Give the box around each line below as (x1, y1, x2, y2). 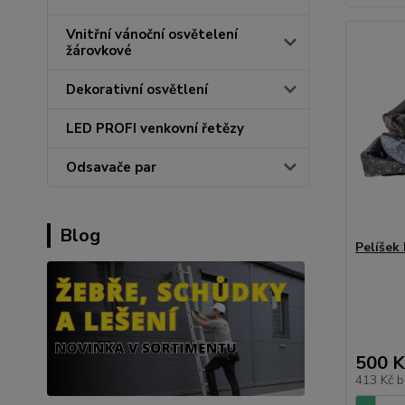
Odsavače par (66, 157, 156, 176)
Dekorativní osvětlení (66, 80, 208, 99)
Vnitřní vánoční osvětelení (66, 24, 238, 43)
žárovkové (66, 41, 132, 60)
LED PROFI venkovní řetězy (66, 118, 244, 137)
